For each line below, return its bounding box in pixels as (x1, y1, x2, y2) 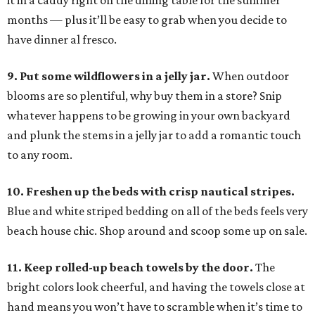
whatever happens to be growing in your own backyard (7, 108, 290, 123)
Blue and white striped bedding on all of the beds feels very (7, 204, 308, 219)
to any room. (7, 148, 72, 162)
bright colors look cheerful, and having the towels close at (7, 280, 305, 295)
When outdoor (212, 69, 289, 84)
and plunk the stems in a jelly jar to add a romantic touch (7, 128, 301, 143)
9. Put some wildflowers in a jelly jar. (7, 69, 212, 84)
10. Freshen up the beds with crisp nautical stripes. (7, 184, 295, 199)
